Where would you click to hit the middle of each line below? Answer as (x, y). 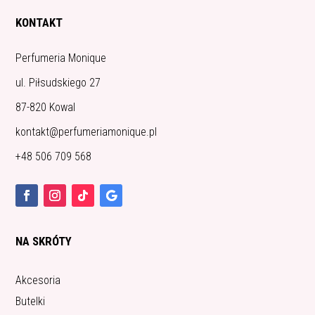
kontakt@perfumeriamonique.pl (86, 131)
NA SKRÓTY (44, 241)
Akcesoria (38, 280)
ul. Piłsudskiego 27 (58, 82)
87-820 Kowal (46, 107)
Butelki (31, 301)
